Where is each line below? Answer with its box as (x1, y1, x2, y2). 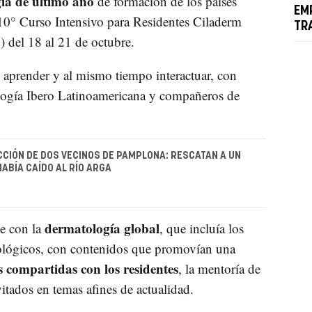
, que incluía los (159, 219, 244, 237)
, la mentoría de (178, 260, 260, 278)
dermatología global (44, 219, 159, 238)
